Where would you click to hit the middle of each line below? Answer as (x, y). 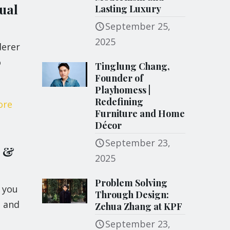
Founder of (119, 78)
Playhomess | (123, 90)
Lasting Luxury (128, 9)
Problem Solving (131, 183)
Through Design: (132, 195)
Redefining (119, 102)
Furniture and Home (140, 113)
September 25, (138, 26)
